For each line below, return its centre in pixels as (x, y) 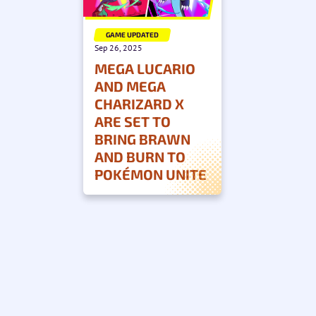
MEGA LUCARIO (145, 68)
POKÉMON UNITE (151, 174)
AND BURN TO (140, 156)
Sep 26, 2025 (119, 47)
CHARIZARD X (139, 103)
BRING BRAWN (142, 139)
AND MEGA (130, 86)
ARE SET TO (133, 121)
